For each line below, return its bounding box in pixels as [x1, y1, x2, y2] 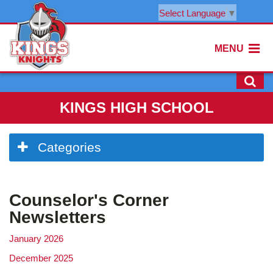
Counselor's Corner [9, 191, 169, 210]
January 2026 [9, 233, 63, 244]
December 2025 [9, 253, 73, 263]
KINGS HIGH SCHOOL [59, 99, 214, 116]
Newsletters [9, 208, 106, 227]
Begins [9, 161, 36, 171]
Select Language [159, 7, 225, 18]
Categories [38, 140, 101, 154]
